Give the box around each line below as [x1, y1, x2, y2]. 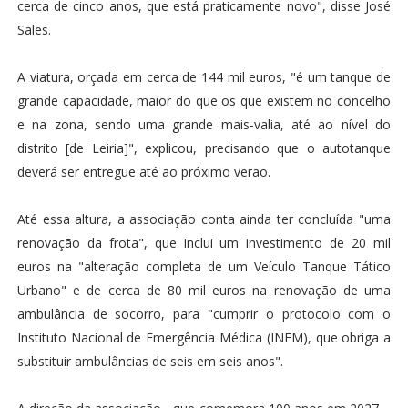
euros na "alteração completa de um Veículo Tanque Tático [16, 258, 392, 276]
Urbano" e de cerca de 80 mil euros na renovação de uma [16, 281, 392, 300]
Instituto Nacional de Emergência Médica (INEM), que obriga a [16, 329, 392, 347]
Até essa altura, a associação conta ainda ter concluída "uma [16, 210, 392, 229]
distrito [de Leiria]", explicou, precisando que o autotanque [16, 139, 392, 158]
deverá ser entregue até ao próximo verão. [16, 163, 270, 181]
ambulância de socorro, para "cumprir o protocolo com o [16, 305, 392, 323]
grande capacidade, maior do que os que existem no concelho [16, 92, 392, 110]
